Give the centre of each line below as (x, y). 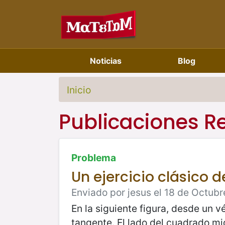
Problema (94, 157)
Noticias (106, 61)
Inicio (79, 90)
